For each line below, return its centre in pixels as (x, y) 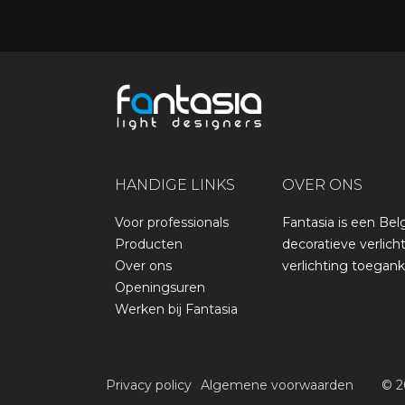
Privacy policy (149, 386)
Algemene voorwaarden (277, 386)
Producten (149, 245)
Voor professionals (172, 223)
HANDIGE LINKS (175, 185)
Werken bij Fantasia (176, 310)
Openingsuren (160, 288)
